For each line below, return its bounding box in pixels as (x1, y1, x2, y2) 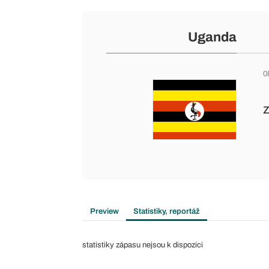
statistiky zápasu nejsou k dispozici (82, 240, 203, 249)
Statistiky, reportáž (133, 207, 200, 216)
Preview (90, 207, 119, 216)
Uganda (187, 30, 237, 44)
